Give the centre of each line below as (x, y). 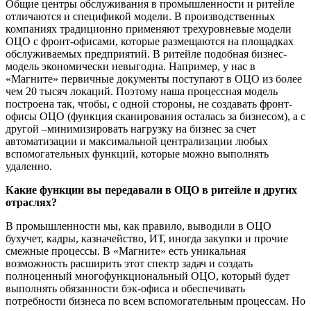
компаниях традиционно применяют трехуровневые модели (149, 28)
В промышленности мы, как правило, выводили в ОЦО (138, 226)
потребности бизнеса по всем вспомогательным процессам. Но (155, 301)
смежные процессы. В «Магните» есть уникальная (126, 251)
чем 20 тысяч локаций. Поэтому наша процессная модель (142, 91)
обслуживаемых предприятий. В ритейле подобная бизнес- (146, 53)
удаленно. (29, 166)
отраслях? (31, 202)
